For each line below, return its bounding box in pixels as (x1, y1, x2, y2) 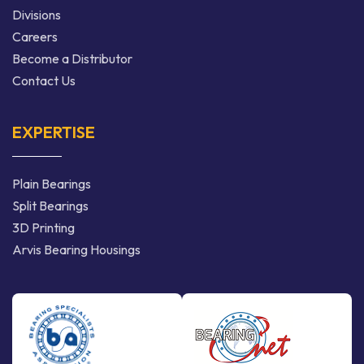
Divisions (12, 6, 61, 24)
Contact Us (12, 72, 76, 89)
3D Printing (12, 219, 75, 236)
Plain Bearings (12, 175, 91, 193)
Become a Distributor (12, 50, 132, 67)
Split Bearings (12, 197, 89, 214)
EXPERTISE (12, 122, 95, 143)
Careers (12, 28, 58, 45)
